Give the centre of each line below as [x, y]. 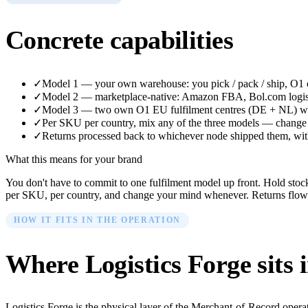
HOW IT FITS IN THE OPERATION [98, 220]
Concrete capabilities [120, 40]
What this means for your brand [74, 159]
